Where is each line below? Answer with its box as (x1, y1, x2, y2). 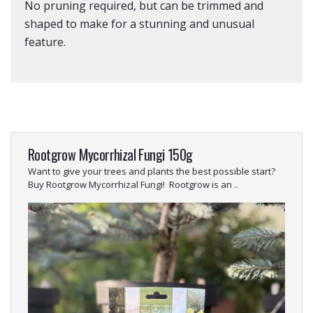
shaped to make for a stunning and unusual (24, 16, 254, 31)
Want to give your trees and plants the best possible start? (28, 165, 275, 177)
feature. (24, 34, 66, 50)
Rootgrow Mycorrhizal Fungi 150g (28, 144, 193, 165)
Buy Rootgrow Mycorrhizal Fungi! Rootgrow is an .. (28, 178, 238, 191)
